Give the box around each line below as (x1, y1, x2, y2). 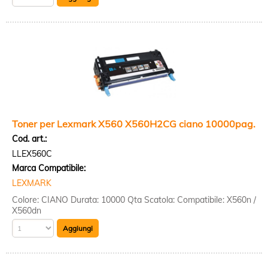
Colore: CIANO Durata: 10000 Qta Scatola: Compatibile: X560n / (12, 194, 256, 205)
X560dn (12, 205, 41, 216)
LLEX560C (12, 148, 52, 159)
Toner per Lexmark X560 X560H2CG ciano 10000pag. (12, 118, 255, 130)
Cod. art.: (12, 133, 47, 144)
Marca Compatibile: (12, 163, 86, 173)
